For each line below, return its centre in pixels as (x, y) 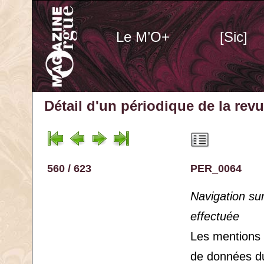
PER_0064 (216, 169)
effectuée (215, 216)
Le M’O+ (143, 37)
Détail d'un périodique (119, 106)
